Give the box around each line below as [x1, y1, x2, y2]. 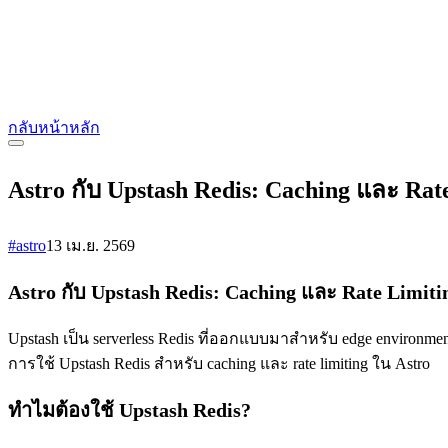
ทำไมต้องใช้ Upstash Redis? [8, 398, 251, 421]
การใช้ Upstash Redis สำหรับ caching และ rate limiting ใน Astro [8, 354, 430, 372]
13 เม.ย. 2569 [46, 236, 135, 254]
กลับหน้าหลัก [8, 118, 100, 136]
